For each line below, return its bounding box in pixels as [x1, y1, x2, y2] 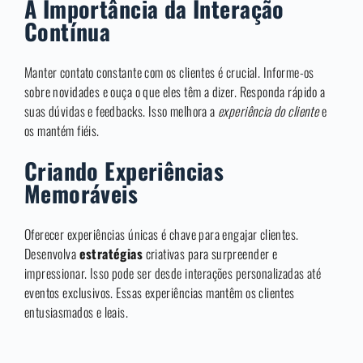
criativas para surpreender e [143, 244, 278, 264]
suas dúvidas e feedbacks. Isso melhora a [24, 101, 219, 122]
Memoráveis [24, 177, 139, 211]
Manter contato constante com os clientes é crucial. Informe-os [24, 62, 314, 83]
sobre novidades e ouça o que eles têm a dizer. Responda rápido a [24, 82, 326, 102]
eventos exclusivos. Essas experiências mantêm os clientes [24, 283, 295, 303]
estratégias [79, 244, 143, 264]
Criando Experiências [24, 154, 224, 188]
